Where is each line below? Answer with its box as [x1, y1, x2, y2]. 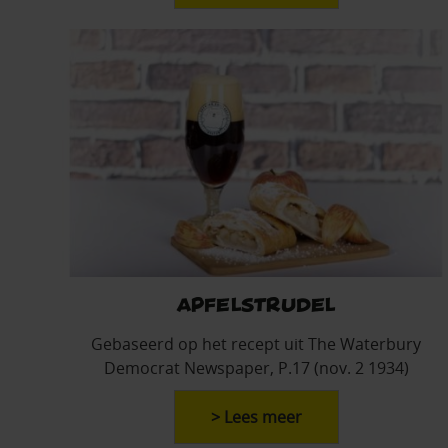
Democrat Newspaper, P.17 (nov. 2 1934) [103, 356, 409, 379]
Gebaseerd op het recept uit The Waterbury [91, 332, 421, 355]
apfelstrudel [176, 292, 336, 314]
